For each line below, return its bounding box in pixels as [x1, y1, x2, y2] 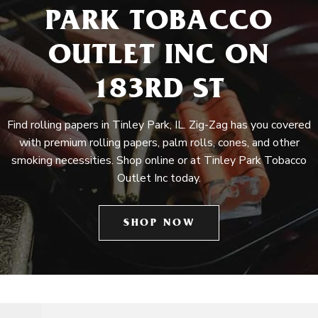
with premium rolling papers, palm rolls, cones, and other [18, 135, 300, 150]
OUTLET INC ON [48, 43, 270, 72]
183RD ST [93, 77, 225, 106]
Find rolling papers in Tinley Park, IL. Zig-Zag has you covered [7, 117, 311, 133]
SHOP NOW [124, 219, 194, 229]
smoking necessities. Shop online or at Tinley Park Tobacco [11, 153, 307, 168]
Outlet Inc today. [117, 170, 201, 186]
